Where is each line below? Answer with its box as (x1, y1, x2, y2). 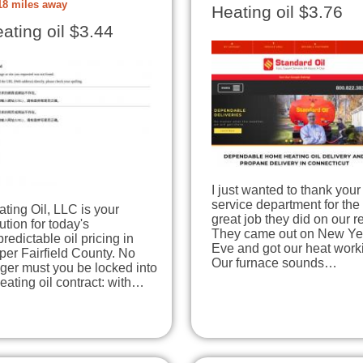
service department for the (211, 198, 360, 212)
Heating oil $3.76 (211, 2, 343, 22)
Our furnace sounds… (211, 256, 337, 271)
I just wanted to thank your (211, 183, 361, 198)
